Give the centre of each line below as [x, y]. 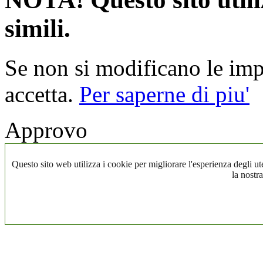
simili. [38, 29]
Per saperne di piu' [164, 95]
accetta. [42, 95]
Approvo [46, 130]
